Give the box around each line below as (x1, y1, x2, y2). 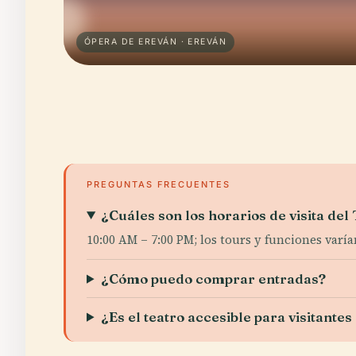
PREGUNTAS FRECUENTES (87, 178, 230, 190)
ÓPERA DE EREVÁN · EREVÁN (84, 36, 227, 47)
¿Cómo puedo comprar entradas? (101, 269, 327, 287)
